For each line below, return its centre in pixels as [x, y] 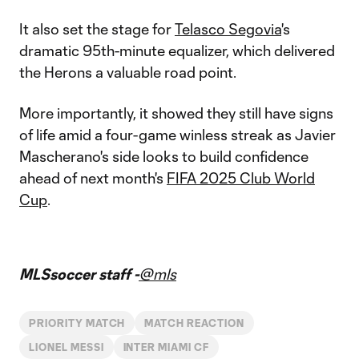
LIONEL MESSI [67, 347]
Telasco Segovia [228, 29]
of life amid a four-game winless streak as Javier [177, 135]
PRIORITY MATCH [77, 323]
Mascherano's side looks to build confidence [164, 156]
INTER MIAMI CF [166, 347]
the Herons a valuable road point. [128, 72]
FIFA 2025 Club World [241, 178]
